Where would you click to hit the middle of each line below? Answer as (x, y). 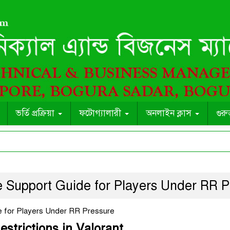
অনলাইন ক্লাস (170, 113)
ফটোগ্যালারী (101, 113)
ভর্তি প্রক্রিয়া (36, 113)
